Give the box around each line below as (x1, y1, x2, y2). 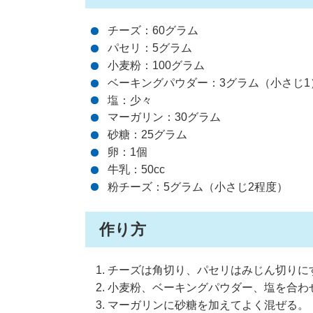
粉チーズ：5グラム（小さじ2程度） (108, 180, 288, 193)
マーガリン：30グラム (108, 111, 221, 124)
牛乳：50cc (108, 163, 165, 175)
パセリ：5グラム (108, 42, 192, 54)
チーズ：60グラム (108, 24, 198, 37)
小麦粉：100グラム (108, 59, 205, 71)
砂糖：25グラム (108, 129, 187, 141)
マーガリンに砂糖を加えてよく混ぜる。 (108, 298, 309, 311)
